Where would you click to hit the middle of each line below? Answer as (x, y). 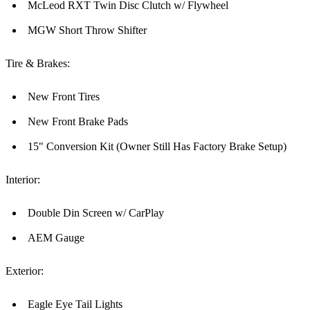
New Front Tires (64, 97)
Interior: (23, 180)
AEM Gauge (56, 238)
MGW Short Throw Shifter (87, 30)
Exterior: (25, 271)
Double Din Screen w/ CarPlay (96, 213)
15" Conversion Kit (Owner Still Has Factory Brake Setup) (157, 147)
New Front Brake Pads (78, 122)
